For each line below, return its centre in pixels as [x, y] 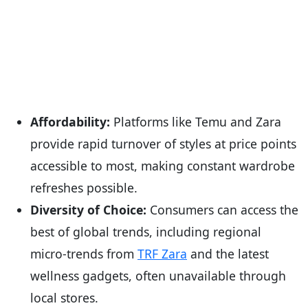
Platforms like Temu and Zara [196, 121]
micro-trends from [84, 253]
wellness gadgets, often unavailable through [158, 275]
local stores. [64, 297]
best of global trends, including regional [146, 231]
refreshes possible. [84, 187]
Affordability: [70, 121]
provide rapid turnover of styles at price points [163, 143]
